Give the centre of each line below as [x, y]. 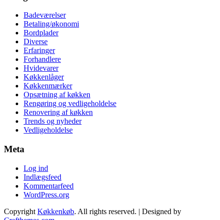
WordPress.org [46, 194]
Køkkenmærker [48, 86]
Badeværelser [45, 15]
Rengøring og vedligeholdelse [70, 104]
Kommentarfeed [49, 186]
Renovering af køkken [58, 112]
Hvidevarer [41, 68]
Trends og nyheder [53, 121]
